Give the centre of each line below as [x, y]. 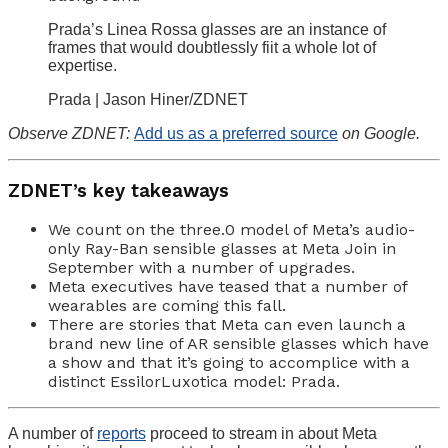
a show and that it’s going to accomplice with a [229, 363]
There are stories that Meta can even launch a [227, 325]
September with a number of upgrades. [201, 268]
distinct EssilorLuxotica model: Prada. [194, 382]
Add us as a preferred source [236, 133]
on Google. [379, 133]
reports [121, 434]
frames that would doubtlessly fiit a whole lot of [212, 47]
